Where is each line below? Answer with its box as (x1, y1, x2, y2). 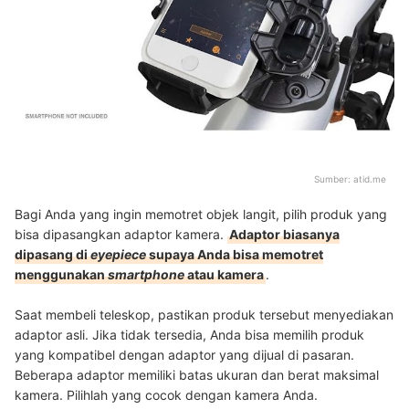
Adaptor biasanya (229, 225, 340, 242)
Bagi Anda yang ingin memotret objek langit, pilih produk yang (15, 205, 387, 222)
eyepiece (90, 246, 146, 262)
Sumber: (314, 173, 353, 184)
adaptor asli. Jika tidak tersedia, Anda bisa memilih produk (15, 326, 364, 342)
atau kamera (187, 266, 264, 282)
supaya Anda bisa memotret (146, 246, 323, 262)
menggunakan (15, 266, 108, 282)
